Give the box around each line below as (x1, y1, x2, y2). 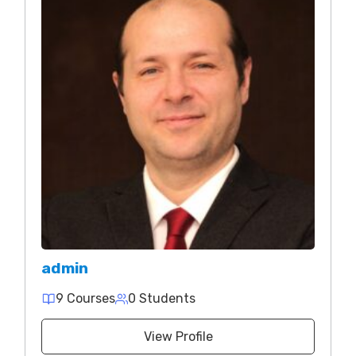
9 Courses (56, 291, 115, 306)
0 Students (128, 291, 195, 306)
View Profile (143, 329, 213, 344)
